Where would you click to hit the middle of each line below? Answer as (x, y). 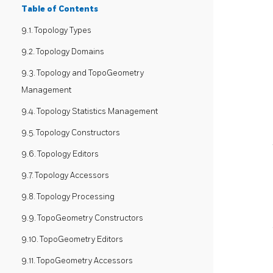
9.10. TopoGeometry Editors (72, 239)
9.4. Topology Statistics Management (90, 111)
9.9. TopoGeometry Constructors (82, 218)
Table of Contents (60, 9)
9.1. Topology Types (56, 30)
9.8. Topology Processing (68, 197)
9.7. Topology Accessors (65, 175)
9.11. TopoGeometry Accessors (77, 261)
